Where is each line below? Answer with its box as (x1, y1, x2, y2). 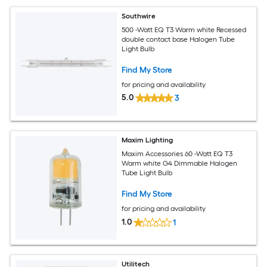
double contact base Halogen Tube (122, 35, 235, 44)
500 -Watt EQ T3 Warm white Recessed (122, 25, 247, 34)
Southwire (122, 12, 156, 20)
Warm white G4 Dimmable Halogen (122, 159, 238, 167)
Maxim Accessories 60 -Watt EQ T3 (122, 149, 234, 158)
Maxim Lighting (122, 136, 173, 145)
